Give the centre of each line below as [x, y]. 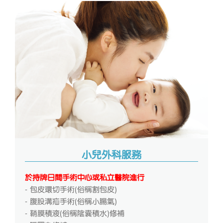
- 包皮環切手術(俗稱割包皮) [71, 190]
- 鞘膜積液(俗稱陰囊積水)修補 [75, 214]
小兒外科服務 [111, 155]
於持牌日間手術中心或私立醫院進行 [85, 178]
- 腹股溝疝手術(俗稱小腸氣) [71, 202]
